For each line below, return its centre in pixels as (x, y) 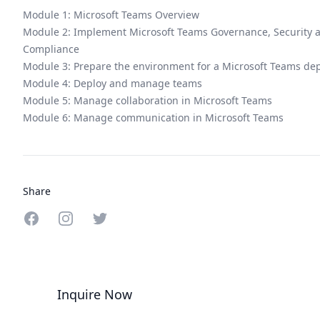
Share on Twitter (144, 226)
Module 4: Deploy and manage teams (112, 83)
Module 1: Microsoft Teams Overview (111, 15)
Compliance (51, 49)
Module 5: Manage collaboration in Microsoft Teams (147, 100)
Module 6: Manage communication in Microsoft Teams (153, 117)
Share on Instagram (119, 226)
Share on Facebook (82, 226)
